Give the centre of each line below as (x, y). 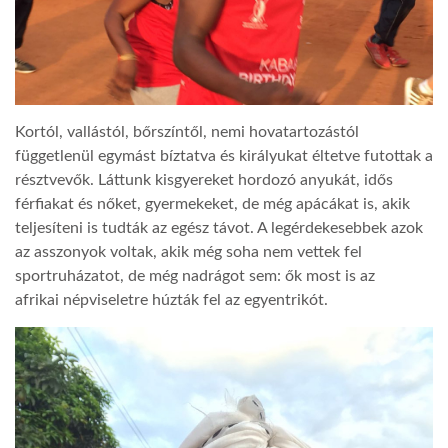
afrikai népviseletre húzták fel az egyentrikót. (171, 300)
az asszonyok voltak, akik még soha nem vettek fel (188, 252)
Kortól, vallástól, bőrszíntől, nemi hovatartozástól (187, 132)
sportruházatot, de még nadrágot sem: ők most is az (195, 276)
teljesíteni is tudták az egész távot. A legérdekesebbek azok (219, 228)
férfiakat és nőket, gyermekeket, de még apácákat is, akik (212, 204)
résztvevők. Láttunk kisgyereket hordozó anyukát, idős (204, 180)
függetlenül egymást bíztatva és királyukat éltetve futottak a (224, 156)
